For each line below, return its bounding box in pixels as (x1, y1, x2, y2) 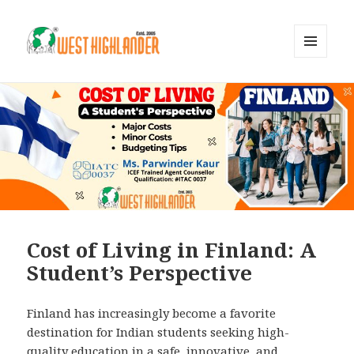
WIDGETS (294, 83, 341, 97)
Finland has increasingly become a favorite (27, 305, 277, 322)
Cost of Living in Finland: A (27, 235, 317, 265)
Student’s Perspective (27, 258, 253, 288)
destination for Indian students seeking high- (27, 324, 290, 341)
